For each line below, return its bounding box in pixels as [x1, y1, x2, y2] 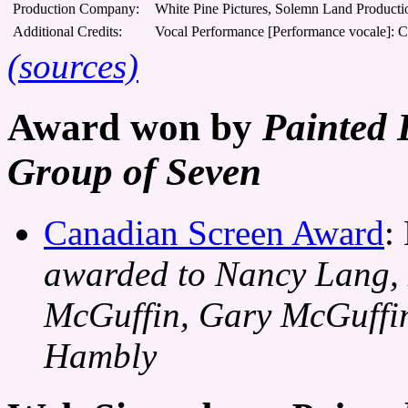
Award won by [7, 105, 262, 148]
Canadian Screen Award [44, 212, 384, 252]
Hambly [44, 335, 157, 375]
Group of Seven [7, 149, 261, 193]
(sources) [7, 46, 138, 86]
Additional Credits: [13, 23, 122, 39]
